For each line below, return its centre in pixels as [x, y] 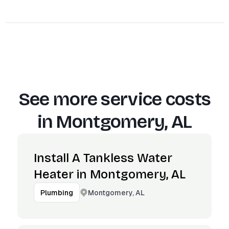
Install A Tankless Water [103, 158]
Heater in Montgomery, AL [110, 174]
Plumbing [57, 193]
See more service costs [114, 99]
